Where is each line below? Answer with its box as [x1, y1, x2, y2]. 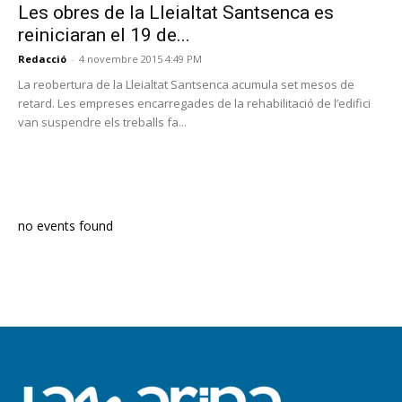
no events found [18, 217, 113, 235]
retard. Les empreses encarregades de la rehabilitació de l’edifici [18, 95, 371, 112]
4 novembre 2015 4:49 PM [79, 52, 202, 66]
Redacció [18, 52, 66, 66]
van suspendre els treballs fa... [18, 114, 187, 131]
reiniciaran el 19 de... [18, 24, 190, 47]
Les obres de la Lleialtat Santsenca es [18, 2, 334, 24]
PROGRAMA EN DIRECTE [29, 168, 169, 183]
